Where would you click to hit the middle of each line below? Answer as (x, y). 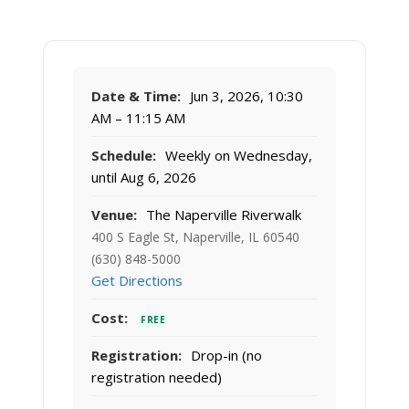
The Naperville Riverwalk (222, 215)
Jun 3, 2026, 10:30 (245, 96)
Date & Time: (136, 96)
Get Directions (137, 281)
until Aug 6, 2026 (144, 178)
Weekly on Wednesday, (237, 156)
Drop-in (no (225, 356)
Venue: (114, 215)
